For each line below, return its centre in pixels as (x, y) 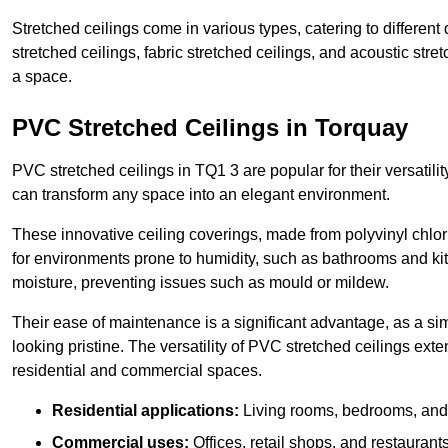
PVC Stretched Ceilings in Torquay (210, 128)
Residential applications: (145, 411)
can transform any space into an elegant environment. (201, 195)
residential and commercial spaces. (137, 371)
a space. (42, 77)
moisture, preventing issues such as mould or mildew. (200, 283)
